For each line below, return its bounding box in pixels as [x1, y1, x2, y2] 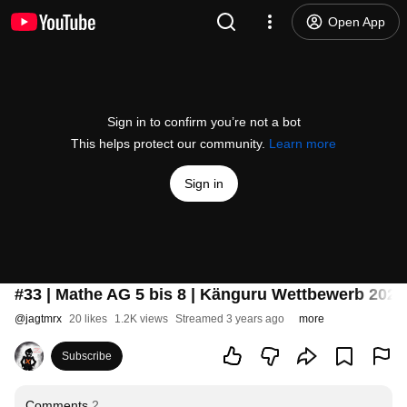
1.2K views [114, 313, 168, 325]
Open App [328, 15, 385, 29]
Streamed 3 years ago [175, 313, 284, 325]
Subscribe [62, 350, 112, 362]
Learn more [269, 136, 336, 151]
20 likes [69, 313, 107, 325]
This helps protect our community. [71, 136, 269, 151]
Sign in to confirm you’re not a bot [106, 114, 301, 129]
